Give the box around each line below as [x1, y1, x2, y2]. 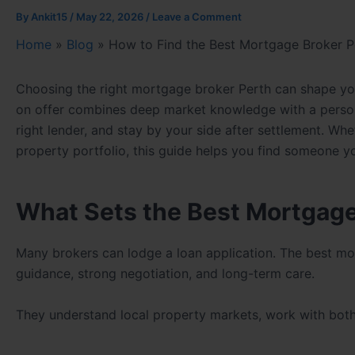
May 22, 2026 [76, 10, 146, 24]
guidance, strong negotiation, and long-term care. [16, 265, 315, 282]
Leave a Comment [152, 10, 242, 24]
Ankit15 [31, 10, 70, 24]
